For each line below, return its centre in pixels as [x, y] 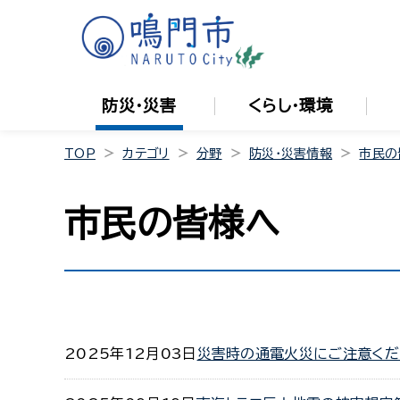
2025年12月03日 [131, 354]
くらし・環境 [290, 106]
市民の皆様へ [172, 224]
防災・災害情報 [291, 154]
